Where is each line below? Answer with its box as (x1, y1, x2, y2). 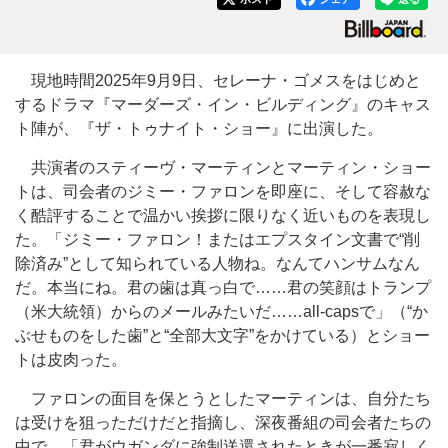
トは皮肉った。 (15, 351, 127, 368)
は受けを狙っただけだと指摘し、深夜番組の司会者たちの (15, 414, 431, 431)
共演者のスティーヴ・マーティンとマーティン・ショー (15, 159, 431, 176)
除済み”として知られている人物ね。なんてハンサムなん (15, 255, 420, 272)
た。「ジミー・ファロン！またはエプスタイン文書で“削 (15, 231, 420, 248)
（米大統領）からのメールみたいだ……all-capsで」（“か (15, 303, 428, 320)
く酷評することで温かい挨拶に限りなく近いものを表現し (15, 207, 431, 224)
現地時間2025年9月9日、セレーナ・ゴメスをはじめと (15, 72, 421, 89)
